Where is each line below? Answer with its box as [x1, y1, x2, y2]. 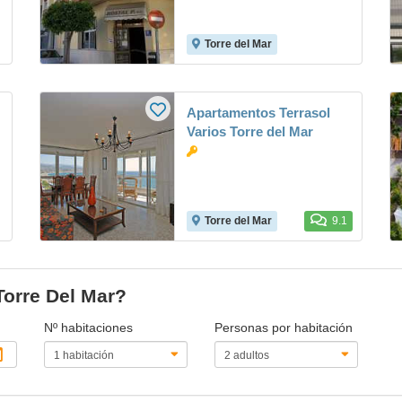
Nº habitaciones [44, 320, 134, 335]
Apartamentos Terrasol [187, 105, 330, 120]
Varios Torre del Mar [187, 124, 313, 139]
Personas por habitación [214, 320, 353, 335]
